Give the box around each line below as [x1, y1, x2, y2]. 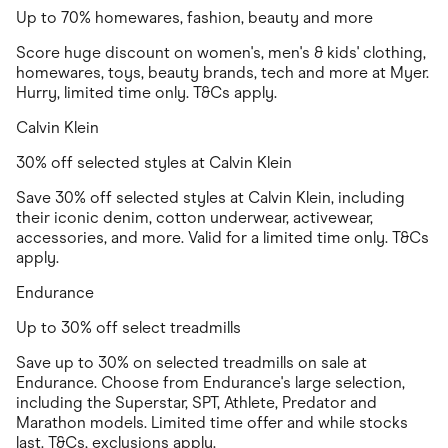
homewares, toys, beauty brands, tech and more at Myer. [16, 63, 429, 83]
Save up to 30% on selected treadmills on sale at [16, 353, 367, 373]
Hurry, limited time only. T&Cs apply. [16, 83, 277, 103]
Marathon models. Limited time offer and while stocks [16, 413, 408, 433]
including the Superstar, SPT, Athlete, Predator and [16, 393, 377, 413]
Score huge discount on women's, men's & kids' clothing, [16, 43, 426, 63]
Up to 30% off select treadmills [16, 318, 241, 338]
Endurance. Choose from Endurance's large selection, [16, 373, 405, 393]
